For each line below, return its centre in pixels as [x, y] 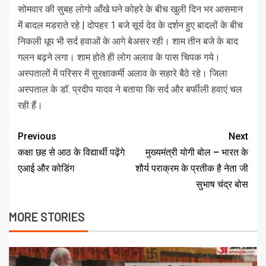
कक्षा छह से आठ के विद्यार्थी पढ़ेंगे [71, 153]
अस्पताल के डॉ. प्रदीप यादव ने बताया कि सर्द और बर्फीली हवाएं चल [130, 90]
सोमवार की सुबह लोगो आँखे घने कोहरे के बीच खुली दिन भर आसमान [130, 9]
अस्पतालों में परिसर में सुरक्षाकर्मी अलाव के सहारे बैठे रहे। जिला [123, 74]
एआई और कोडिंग [46, 169]
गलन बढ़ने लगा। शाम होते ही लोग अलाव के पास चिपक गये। [119, 58]
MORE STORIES [47, 217]
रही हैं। [30, 106]
